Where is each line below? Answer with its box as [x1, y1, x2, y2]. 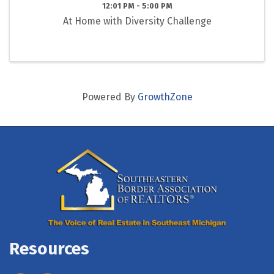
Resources [9, 239, 89, 259]
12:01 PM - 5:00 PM [102, 1, 172, 11]
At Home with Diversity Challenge [62, 15, 212, 28]
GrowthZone [137, 91, 193, 103]
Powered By [81, 91, 138, 103]
